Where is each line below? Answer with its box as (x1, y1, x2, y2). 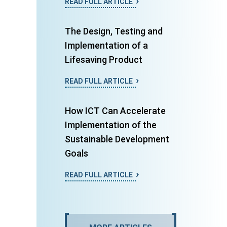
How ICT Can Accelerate (65, 105, 166, 116)
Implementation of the (65, 120, 157, 130)
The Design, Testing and (65, 26, 163, 36)
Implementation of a (65, 40, 148, 51)
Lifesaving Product (65, 54, 142, 65)
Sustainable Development (65, 134, 169, 144)
